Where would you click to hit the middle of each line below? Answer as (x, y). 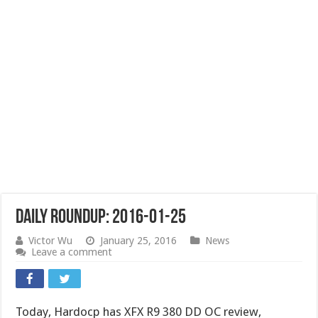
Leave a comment (72, 252)
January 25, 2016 (139, 241)
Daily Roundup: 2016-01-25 (101, 218)
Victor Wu (51, 241)
